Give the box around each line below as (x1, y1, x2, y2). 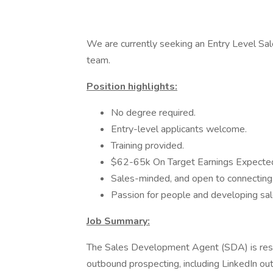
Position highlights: (87, 80, 177, 93)
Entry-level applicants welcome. (111, 122, 247, 136)
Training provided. (111, 139, 184, 152)
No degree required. (111, 106, 196, 119)
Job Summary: (87, 214, 150, 228)
